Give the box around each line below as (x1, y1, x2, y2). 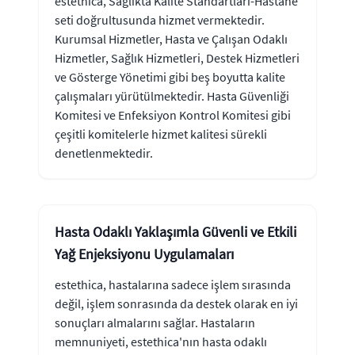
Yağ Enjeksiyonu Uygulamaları (55, 244, 234, 263)
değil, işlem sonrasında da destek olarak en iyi (55, 295, 298, 311)
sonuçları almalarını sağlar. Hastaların (55, 314, 255, 330)
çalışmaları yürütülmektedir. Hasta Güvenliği (55, 87, 289, 104)
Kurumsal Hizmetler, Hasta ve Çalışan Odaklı (55, 30, 288, 47)
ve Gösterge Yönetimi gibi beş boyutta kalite (55, 68, 285, 85)
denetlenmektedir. (55, 144, 153, 161)
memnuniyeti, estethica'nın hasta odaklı (55, 333, 267, 349)
